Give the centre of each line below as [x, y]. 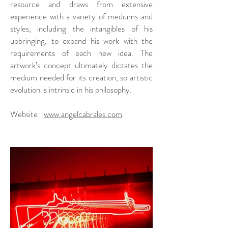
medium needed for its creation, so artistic [81, 77]
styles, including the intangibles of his [81, 28]
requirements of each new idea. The [81, 53]
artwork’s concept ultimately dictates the [81, 65]
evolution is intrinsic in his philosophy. [71, 89]
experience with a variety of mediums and [81, 16]
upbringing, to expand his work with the [81, 40]
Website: [27, 114]
